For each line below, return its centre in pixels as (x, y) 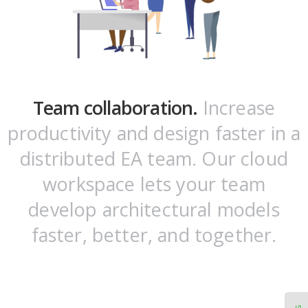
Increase (236, 108)
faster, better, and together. (154, 235)
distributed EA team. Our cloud (154, 159)
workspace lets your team (154, 184)
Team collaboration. (115, 108)
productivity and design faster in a (154, 133)
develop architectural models (154, 210)
